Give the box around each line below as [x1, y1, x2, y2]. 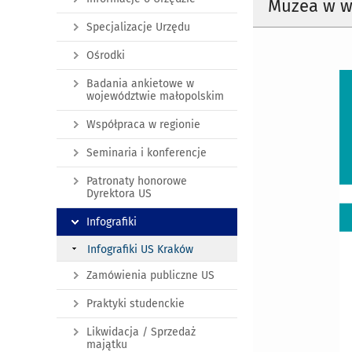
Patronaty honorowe [86, 174, 187, 188]
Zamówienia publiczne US [86, 269, 214, 282]
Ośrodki [86, 49, 125, 62]
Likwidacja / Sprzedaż [86, 325, 196, 339]
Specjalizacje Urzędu [86, 20, 190, 34]
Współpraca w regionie [86, 118, 200, 131]
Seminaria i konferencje [86, 146, 207, 159]
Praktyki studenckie [86, 297, 185, 310]
